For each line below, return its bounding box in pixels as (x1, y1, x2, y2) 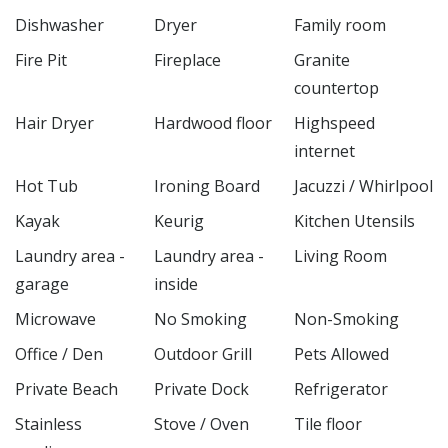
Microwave (15, 307, 96, 330)
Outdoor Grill (154, 342, 253, 365)
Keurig (154, 209, 205, 232)
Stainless (15, 412, 82, 435)
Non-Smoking (293, 307, 399, 330)
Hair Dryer (15, 111, 94, 134)
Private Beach (15, 377, 118, 400)
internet (293, 139, 355, 162)
